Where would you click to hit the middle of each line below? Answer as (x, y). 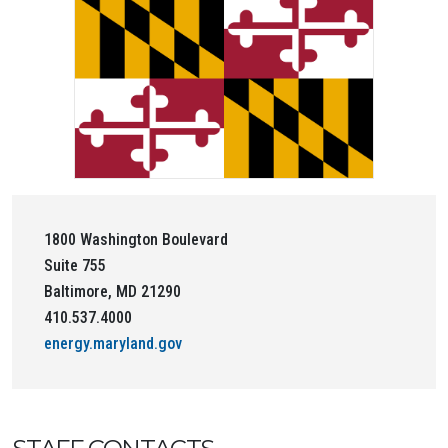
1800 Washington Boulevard (136, 239)
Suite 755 (75, 265)
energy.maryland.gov (113, 343)
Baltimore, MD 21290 (112, 291)
